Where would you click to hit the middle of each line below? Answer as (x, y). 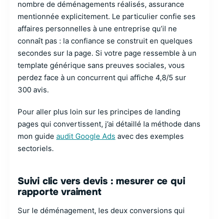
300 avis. (33, 90)
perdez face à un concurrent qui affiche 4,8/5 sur (102, 77)
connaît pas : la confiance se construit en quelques (105, 41)
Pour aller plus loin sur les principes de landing (99, 112)
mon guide (37, 136)
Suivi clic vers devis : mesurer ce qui (101, 181)
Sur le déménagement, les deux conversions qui (101, 210)
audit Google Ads (86, 136)
